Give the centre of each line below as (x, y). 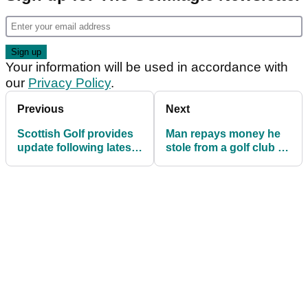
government (49, 161)
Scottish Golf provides (75, 133)
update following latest (76, 147)
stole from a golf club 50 (228, 147)
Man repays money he (223, 133)
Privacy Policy (69, 82)
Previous (41, 109)
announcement (57, 175)
